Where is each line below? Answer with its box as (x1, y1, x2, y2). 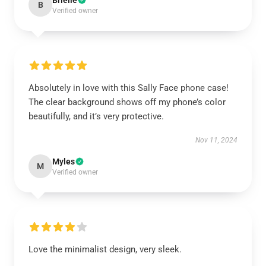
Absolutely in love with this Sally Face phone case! (28, 83, 229, 93)
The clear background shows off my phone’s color (28, 97, 226, 107)
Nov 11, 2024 (195, 136, 237, 144)
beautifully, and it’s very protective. (28, 111, 164, 122)
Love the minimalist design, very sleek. (28, 244, 182, 255)
